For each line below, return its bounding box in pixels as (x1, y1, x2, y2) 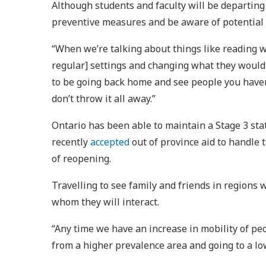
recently (52, 135, 90, 148)
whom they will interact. (52, 195, 159, 208)
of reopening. (52, 152, 113, 165)
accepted (90, 135, 129, 148)
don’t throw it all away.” (52, 92, 156, 105)
